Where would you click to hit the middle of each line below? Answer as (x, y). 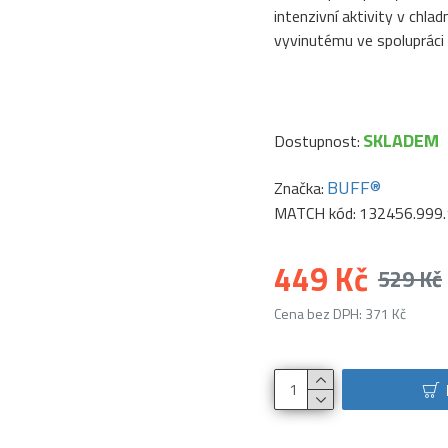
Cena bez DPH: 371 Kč (340, 313)
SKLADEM (401, 140)
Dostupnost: (317, 140)
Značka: (299, 187)
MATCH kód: (315, 213)
